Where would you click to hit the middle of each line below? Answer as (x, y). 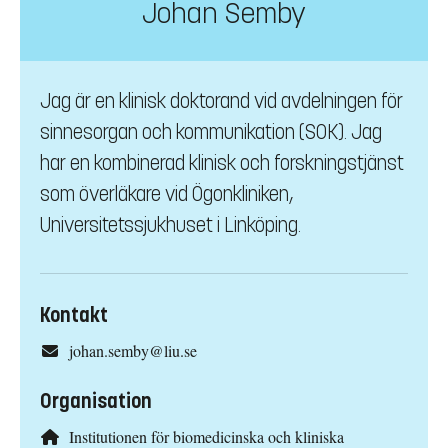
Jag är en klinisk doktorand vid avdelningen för (221, 102)
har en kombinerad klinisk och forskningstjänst (222, 164)
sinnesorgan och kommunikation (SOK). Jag (211, 133)
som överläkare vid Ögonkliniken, (166, 195)
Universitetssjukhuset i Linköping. (170, 226)
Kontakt (74, 316)
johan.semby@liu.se (132, 351)
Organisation (96, 402)
